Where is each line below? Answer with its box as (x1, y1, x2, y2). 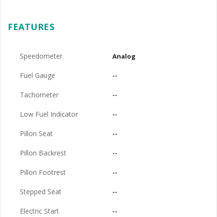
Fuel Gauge (20, 71, 55, 80)
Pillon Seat (20, 129, 53, 138)
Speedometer (20, 51, 62, 61)
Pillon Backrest (20, 148, 66, 157)
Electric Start (20, 206, 59, 216)
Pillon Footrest (20, 168, 66, 177)
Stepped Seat (20, 187, 62, 196)
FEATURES (8, 21, 54, 32)
